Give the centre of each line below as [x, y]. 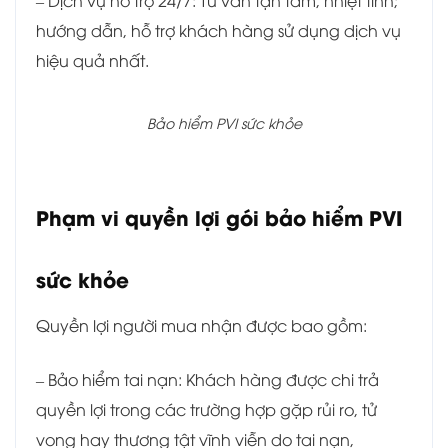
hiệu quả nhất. [92, 59]
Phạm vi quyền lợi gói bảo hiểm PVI [219, 217]
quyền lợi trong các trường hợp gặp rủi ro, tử [206, 409]
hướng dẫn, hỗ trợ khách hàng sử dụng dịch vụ [218, 29]
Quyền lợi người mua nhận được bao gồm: [203, 325]
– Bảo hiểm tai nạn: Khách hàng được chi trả [207, 379]
